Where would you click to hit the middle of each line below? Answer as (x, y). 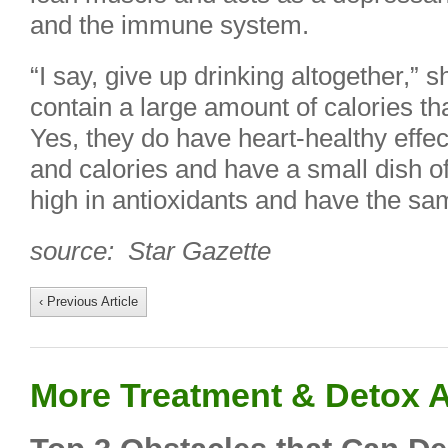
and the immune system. (169, 25)
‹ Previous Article (88, 301)
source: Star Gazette (150, 251)
